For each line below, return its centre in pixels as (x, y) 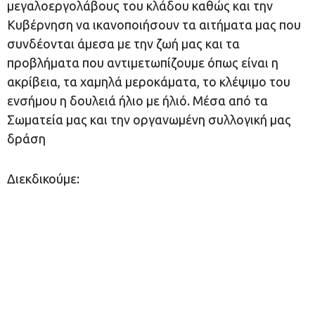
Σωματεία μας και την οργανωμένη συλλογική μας (149, 120)
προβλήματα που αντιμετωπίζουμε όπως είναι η (143, 63)
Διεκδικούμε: (43, 179)
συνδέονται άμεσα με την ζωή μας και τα (123, 44)
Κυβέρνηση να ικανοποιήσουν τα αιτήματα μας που (154, 25)
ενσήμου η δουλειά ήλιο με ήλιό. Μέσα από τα (137, 101)
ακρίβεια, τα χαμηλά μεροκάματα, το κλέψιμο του (149, 82)
